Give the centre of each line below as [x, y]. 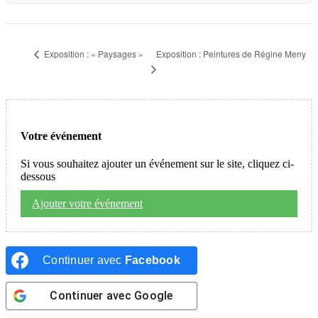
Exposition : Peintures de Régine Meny [231, 53]
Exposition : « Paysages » [93, 54]
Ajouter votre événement [87, 203]
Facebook [152, 260]
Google [154, 295]
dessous [38, 176]
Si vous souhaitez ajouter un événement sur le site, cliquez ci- [157, 163]
